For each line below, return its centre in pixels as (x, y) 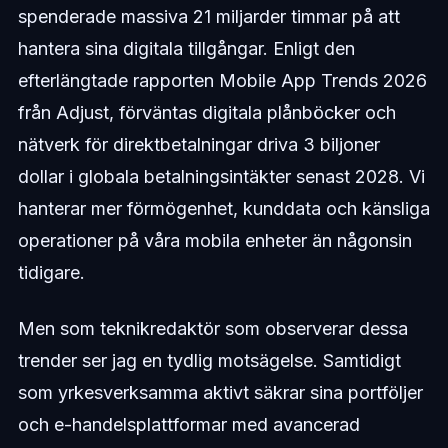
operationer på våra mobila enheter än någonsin (214, 241)
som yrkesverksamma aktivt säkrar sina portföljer (220, 393)
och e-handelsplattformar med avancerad (188, 425)
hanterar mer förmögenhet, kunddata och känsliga (223, 209)
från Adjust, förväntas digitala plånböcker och (206, 113)
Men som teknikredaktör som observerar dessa (212, 329)
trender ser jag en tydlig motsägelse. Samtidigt (209, 361)
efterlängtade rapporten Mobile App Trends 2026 (222, 81)
